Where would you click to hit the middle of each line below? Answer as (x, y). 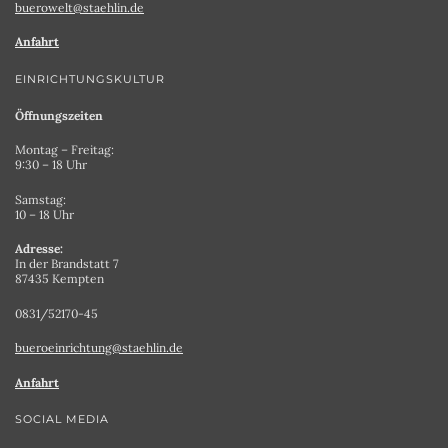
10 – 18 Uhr (44, 214)
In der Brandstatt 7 (67, 264)
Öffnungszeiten (59, 115)
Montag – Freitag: (64, 150)
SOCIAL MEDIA (62, 420)
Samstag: (40, 199)
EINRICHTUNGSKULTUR (90, 79)
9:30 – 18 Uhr (51, 165)
